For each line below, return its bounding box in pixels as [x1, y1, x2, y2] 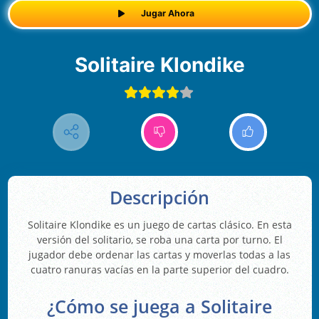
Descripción [110, 186, 209, 210]
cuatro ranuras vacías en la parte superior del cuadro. [30, 263, 289, 277]
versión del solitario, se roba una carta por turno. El [36, 233, 283, 247]
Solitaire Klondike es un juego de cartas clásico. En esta [27, 218, 292, 232]
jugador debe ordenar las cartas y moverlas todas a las [28, 248, 291, 262]
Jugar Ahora [140, 8, 194, 19]
